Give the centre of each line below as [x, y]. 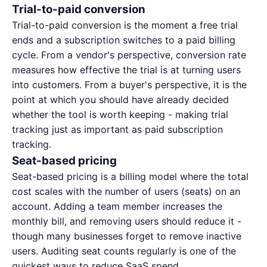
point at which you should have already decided [120, 100]
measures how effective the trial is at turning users [126, 70]
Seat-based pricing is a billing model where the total [130, 176]
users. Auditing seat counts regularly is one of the [124, 251]
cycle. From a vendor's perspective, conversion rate [129, 55]
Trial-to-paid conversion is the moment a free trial [125, 25]
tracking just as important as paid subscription [117, 129]
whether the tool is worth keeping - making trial [120, 114]
